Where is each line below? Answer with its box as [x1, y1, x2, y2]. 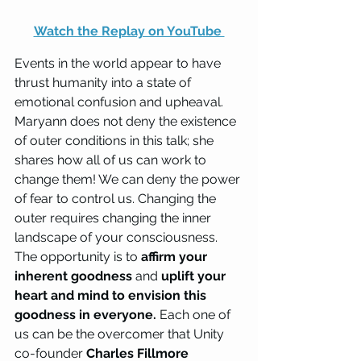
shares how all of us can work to [15, 152, 210, 168]
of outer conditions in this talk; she [15, 133, 217, 149]
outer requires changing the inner [15, 210, 214, 226]
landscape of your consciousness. [15, 230, 221, 246]
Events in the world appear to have [15, 56, 224, 72]
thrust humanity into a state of [15, 75, 194, 91]
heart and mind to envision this [15, 288, 210, 304]
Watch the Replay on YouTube [33, 23, 225, 39]
